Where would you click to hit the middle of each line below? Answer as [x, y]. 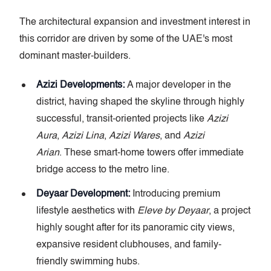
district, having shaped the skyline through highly [140, 102]
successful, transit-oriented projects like [122, 119]
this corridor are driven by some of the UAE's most [126, 39]
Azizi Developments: [80, 85]
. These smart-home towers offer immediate [152, 153]
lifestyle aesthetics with [87, 211]
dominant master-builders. [75, 56]
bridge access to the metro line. [103, 170]
